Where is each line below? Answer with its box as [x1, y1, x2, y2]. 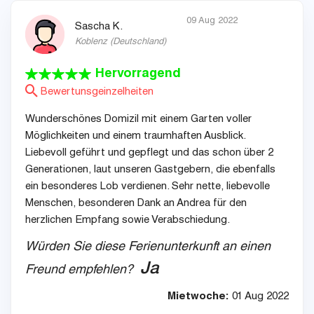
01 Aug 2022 [229, 292, 289, 303]
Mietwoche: [168, 292, 229, 303]
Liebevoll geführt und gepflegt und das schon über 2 [25, 148, 273, 159]
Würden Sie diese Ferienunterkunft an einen [25, 241, 271, 254]
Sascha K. [75, 22, 123, 33]
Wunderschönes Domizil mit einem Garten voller [25, 114, 252, 125]
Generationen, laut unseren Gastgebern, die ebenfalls [25, 165, 275, 176]
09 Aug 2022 [186, 17, 238, 27]
